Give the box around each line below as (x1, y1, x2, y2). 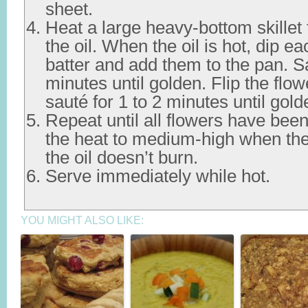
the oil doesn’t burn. (45, 148, 198, 167)
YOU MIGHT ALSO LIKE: (21, 214, 144, 226)
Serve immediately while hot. (45, 166, 270, 186)
